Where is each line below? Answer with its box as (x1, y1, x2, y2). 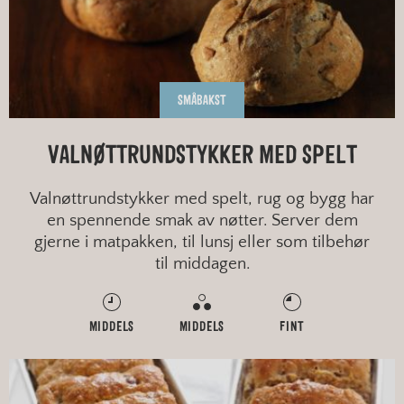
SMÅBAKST (178, 94, 226, 108)
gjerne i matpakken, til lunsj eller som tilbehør (34, 233, 370, 252)
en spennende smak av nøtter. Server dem (46, 211, 358, 231)
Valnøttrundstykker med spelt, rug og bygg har (30, 189, 374, 209)
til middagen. (154, 254, 250, 274)
